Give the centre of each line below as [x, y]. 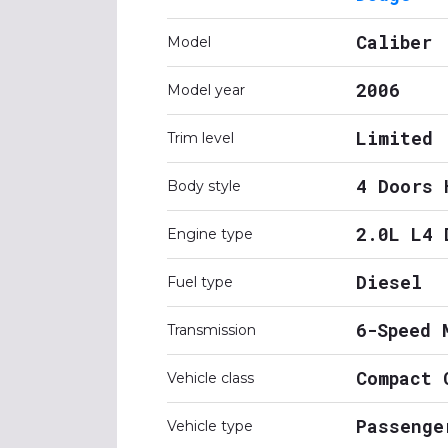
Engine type [210, 234]
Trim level [200, 138]
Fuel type [200, 282]
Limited [394, 138]
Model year [206, 90]
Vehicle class [210, 378]
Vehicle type [210, 426]
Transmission [211, 330]
